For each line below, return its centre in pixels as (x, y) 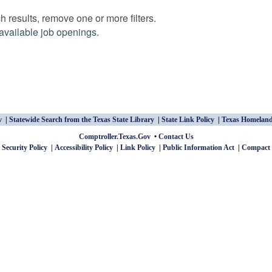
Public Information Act (198, 148)
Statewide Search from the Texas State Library (82, 120)
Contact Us (176, 137)
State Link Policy (188, 120)
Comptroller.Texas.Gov (114, 137)
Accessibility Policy (83, 148)
